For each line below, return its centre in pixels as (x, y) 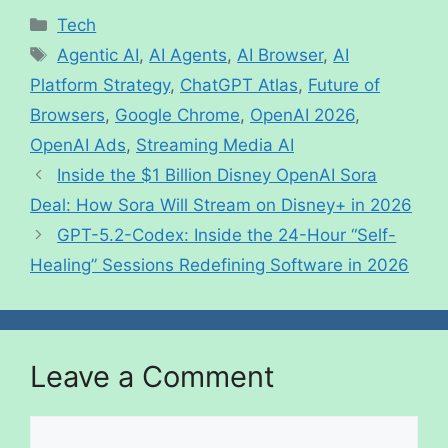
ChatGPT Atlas (239, 84)
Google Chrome (177, 114)
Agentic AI (98, 54)
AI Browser (280, 54)
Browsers (67, 114)
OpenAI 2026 (302, 114)
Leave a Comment (152, 376)
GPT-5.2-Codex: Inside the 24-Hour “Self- (227, 234)
